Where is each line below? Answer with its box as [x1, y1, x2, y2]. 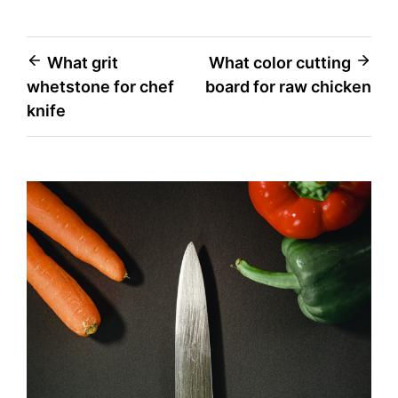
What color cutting [209, 52, 351, 72]
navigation [26, 84, 135, 110]
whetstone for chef [27, 76, 174, 96]
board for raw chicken [205, 76, 371, 96]
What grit [47, 52, 118, 72]
